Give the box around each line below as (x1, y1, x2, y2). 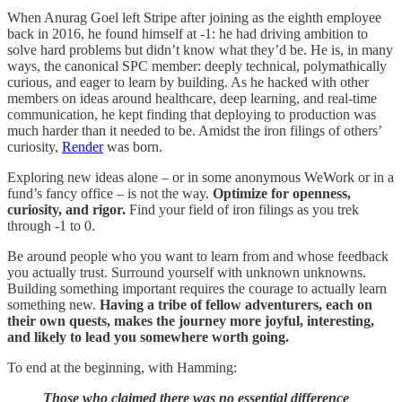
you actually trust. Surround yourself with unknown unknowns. (7, 264, 366, 280)
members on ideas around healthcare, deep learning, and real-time (7, 90, 377, 106)
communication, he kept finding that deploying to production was (7, 106, 376, 122)
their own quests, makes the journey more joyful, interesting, (7, 312, 374, 328)
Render (62, 138, 103, 154)
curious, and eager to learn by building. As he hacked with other (7, 74, 369, 90)
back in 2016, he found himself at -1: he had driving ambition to (7, 25, 368, 41)
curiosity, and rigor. (7, 201, 126, 217)
